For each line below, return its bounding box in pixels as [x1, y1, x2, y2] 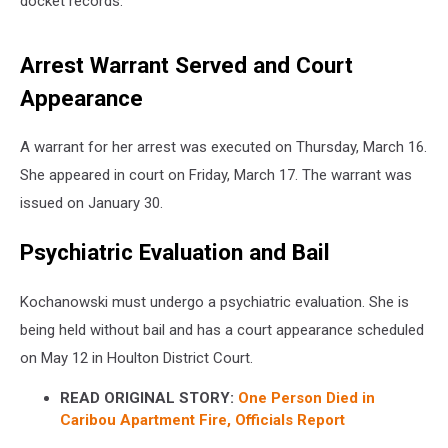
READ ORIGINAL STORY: [60, 388, 234, 407]
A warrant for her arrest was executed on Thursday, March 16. [20, 138, 427, 157]
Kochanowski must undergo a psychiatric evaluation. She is [20, 292, 409, 311]
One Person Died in [238, 388, 375, 407]
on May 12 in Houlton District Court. [20, 348, 253, 367]
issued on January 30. [20, 194, 163, 213]
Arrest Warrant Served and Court [20, 51, 353, 78]
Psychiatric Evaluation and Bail [20, 239, 330, 266]
